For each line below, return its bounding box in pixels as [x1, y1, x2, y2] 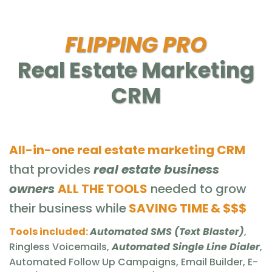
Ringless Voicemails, [9, 240, 112, 254]
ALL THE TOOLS [58, 180, 148, 197]
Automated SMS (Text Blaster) [90, 225, 244, 239]
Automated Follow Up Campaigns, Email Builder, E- [9, 255, 258, 269]
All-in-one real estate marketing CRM [9, 141, 245, 158]
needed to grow [148, 180, 246, 197]
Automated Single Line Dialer [112, 240, 260, 254]
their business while [9, 200, 126, 217]
